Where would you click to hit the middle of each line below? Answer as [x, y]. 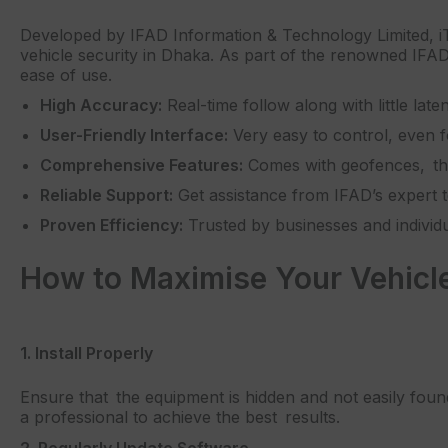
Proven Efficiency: [111, 225]
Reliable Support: [106, 195]
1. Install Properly [86, 353]
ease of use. [66, 74]
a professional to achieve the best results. [180, 417]
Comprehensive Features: [141, 165]
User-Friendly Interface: [134, 135]
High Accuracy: [101, 105]
